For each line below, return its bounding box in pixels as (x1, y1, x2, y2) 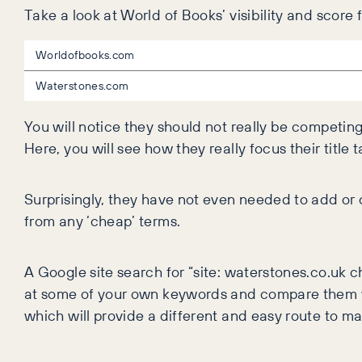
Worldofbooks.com (36, 46, 135, 63)
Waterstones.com (36, 77, 129, 94)
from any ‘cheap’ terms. (24, 209, 181, 231)
